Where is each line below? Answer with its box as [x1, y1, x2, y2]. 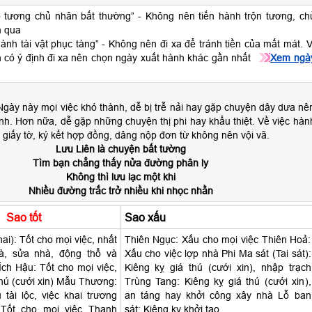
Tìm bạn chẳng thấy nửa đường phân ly [33, 157, 208, 169]
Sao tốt [6, 211, 41, 224]
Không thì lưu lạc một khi [65, 171, 175, 182]
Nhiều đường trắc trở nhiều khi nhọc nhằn [28, 185, 213, 196]
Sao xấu [124, 211, 166, 224]
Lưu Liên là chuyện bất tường [55, 143, 186, 155]
